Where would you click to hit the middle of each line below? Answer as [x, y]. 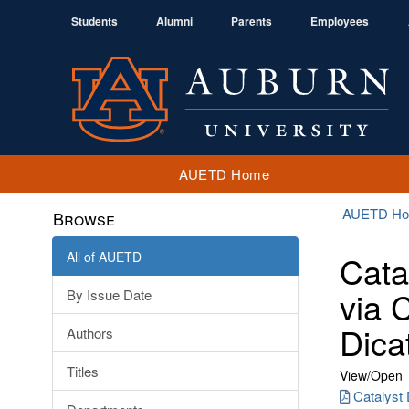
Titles [83, 371]
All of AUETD [104, 257]
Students [94, 21]
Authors [90, 333]
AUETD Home [224, 173]
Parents [252, 21]
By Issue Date [109, 294]
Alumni [174, 21]
